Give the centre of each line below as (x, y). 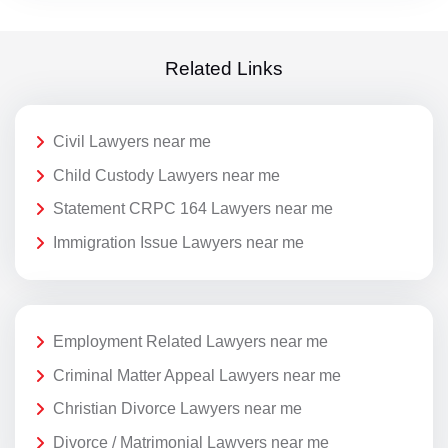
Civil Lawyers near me (132, 142)
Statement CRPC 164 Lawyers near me (193, 209)
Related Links (224, 68)
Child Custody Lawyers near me (166, 175)
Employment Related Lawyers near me (190, 342)
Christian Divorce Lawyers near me (177, 409)
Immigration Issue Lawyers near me (178, 242)
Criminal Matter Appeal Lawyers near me (197, 375)
